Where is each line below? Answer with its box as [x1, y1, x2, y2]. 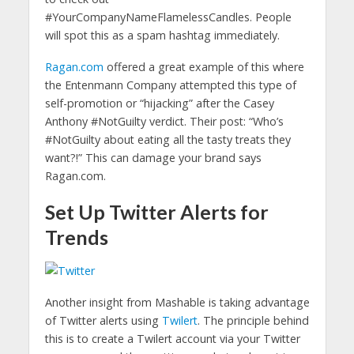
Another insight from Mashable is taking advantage [44, 295, 310, 311]
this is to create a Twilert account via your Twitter [44, 331, 300, 347]
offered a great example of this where [103, 59, 304, 75]
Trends [44, 225, 108, 250]
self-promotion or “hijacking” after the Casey [44, 96, 274, 111]
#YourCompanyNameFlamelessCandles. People [44, 9, 292, 24]
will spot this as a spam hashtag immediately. [44, 27, 280, 43]
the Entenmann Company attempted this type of [44, 77, 296, 93]
